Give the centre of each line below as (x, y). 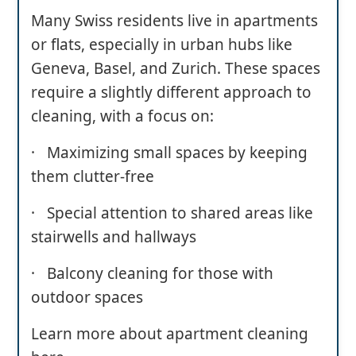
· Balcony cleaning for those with (152, 273)
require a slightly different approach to (171, 92)
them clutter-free (93, 176)
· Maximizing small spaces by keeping (169, 152)
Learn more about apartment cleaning (170, 333)
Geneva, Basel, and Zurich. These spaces (176, 68)
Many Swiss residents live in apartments (174, 20)
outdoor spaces (87, 297)
